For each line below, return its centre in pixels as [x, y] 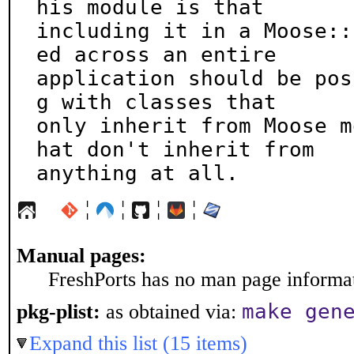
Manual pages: [81, 256]
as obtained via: [171, 312]
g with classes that [156, 102]
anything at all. [137, 173]
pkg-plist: [58, 312]
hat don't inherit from [175, 149]
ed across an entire [156, 55]
